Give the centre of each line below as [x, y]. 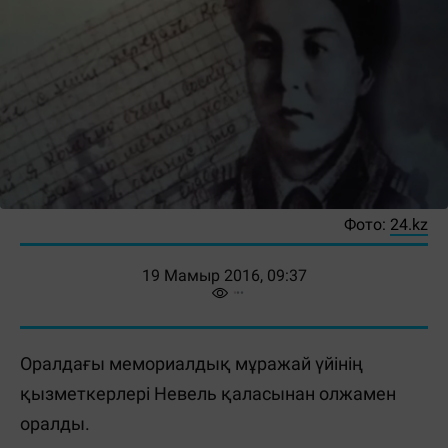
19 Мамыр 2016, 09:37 [224, 275]
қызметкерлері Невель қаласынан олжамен [208, 393]
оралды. [55, 423]
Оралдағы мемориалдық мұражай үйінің [191, 363]
